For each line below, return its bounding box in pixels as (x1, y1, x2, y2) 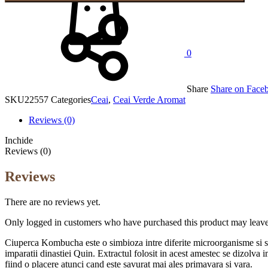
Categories (51, 94, 91, 105)
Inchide (5, 135, 33, 145)
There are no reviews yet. (5, 196, 100, 207)
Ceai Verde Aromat (113, 94, 185, 105)
